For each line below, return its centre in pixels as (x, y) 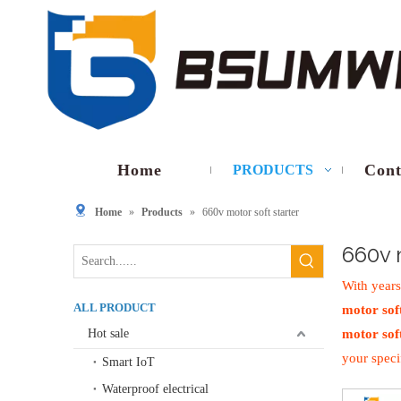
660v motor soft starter (251, 213)
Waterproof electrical (155, 389)
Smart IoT (128, 363)
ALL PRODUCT (115, 308)
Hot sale (108, 334)
